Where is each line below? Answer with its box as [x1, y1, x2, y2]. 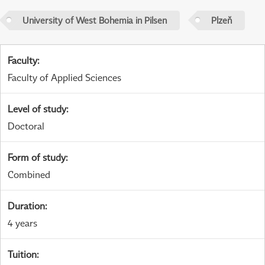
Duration [8, 200, 45, 212]
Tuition [8, 248, 37, 261]
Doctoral [8, 120, 44, 132]
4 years [8, 217, 37, 230]
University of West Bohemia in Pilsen [22, 14, 167, 25]
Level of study [8, 103, 66, 115]
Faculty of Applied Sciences [8, 72, 121, 84]
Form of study [8, 151, 66, 164]
